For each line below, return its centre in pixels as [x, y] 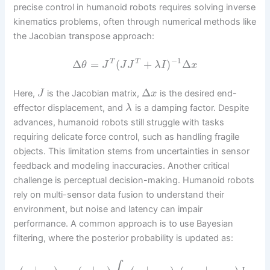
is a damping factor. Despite [190, 108]
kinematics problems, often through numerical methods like [135, 22]
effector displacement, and [70, 108]
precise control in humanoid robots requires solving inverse [135, 8]
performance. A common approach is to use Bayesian [124, 224]
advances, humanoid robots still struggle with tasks [119, 123]
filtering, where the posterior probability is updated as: [124, 238]
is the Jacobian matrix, [93, 94]
